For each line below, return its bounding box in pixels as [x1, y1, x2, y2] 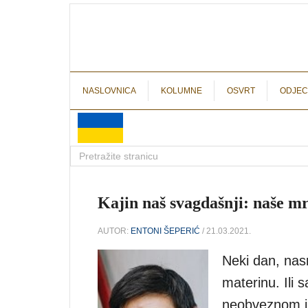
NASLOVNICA [82, 86, 136, 96]
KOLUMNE [161, 86, 202, 96]
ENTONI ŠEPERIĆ [131, 225, 200, 236]
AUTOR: [98, 225, 131, 236]
